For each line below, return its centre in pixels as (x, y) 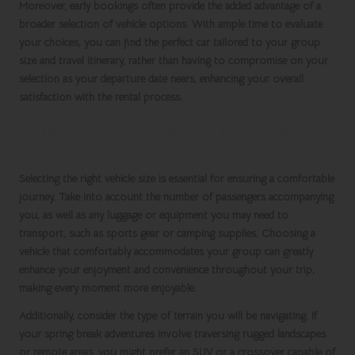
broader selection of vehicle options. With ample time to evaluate (171, 25)
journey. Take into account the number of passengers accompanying (176, 197)
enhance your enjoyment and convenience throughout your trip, (167, 270)
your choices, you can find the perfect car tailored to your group (170, 43)
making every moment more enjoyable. (108, 288)
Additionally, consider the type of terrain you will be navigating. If (168, 316)
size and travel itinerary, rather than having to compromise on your (174, 61)
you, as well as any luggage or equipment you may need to (154, 216)
